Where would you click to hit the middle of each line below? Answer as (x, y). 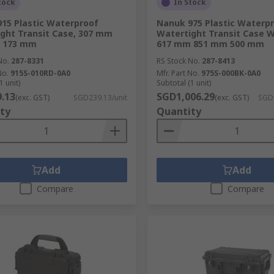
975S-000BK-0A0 (231, 73)
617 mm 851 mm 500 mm (210, 44)
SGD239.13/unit (100, 98)
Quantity (179, 111)
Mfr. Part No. (178, 73)
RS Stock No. (178, 61)
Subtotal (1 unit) (183, 83)
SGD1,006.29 (185, 97)
